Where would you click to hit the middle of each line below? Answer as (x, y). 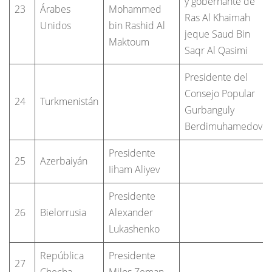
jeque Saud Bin (217, 34)
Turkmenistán (69, 101)
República (62, 255)
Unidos (56, 25)
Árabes (55, 9)
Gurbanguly (209, 110)
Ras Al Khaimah (217, 17)
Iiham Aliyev (134, 169)
